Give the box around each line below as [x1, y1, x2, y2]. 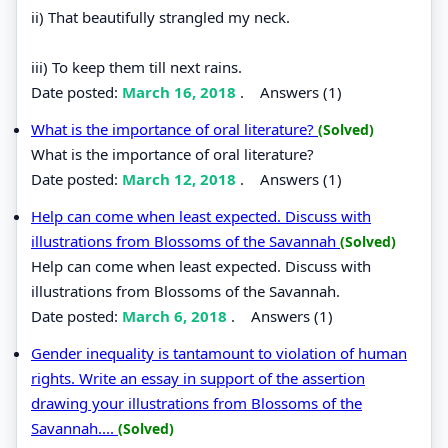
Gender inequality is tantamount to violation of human [31, 342, 407, 363]
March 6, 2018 [122, 305, 231, 326]
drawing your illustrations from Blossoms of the [31, 392, 362, 413]
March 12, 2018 [122, 168, 240, 189]
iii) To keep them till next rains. [31, 56, 242, 77]
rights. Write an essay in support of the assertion [31, 367, 365, 388]
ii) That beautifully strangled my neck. [31, 6, 290, 27]
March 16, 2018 [122, 81, 240, 102]
